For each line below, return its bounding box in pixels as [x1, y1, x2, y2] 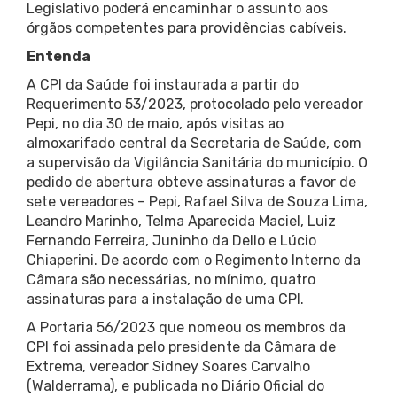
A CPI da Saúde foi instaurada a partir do [27, 76, 299, 94]
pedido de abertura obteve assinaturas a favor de [27, 174, 356, 191]
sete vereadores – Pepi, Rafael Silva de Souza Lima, [27, 193, 368, 211]
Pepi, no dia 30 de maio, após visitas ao [27, 115, 284, 133]
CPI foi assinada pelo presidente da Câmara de [27, 339, 336, 356]
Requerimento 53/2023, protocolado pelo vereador [27, 96, 363, 113]
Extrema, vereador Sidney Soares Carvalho [27, 358, 310, 376]
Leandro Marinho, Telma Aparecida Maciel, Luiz [27, 213, 336, 230]
